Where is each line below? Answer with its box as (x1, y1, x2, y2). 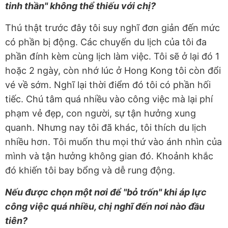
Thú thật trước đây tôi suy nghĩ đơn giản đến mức (5, 22, 220, 34)
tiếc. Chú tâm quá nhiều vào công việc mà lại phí (5, 94, 213, 105)
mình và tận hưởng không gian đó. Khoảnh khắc (5, 151, 213, 162)
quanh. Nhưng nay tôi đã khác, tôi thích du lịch (5, 122, 207, 133)
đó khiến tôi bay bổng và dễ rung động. (5, 165, 175, 176)
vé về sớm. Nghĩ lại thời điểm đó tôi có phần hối (5, 79, 211, 91)
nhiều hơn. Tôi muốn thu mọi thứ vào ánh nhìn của (5, 136, 222, 148)
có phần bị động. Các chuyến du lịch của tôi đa (5, 37, 207, 48)
